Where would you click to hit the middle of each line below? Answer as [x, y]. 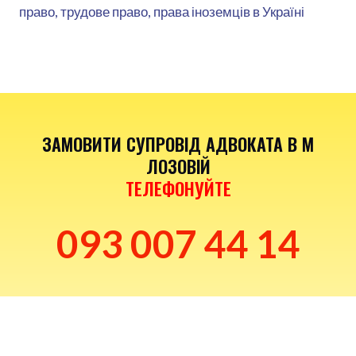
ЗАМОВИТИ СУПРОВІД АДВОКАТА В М [178, 143]
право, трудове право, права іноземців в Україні [162, 11]
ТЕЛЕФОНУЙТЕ [178, 188]
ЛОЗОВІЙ [178, 166]
